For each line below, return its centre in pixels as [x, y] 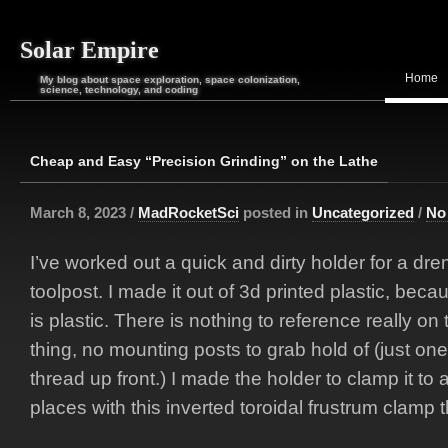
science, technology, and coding [119, 89]
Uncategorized [363, 212]
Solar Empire [89, 50]
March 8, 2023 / [84, 212]
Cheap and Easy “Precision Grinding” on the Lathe [204, 161]
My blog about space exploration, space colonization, [170, 79]
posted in [275, 212]
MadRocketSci [188, 212]
